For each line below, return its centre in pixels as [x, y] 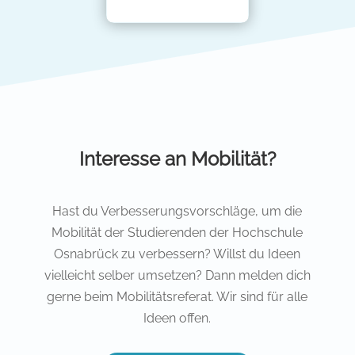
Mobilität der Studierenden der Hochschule [177, 232]
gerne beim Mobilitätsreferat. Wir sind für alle [177, 296]
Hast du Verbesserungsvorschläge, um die [177, 211]
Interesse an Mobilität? [177, 158]
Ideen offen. [177, 318]
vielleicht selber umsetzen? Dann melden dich [177, 275]
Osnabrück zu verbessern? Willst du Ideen [177, 254]
